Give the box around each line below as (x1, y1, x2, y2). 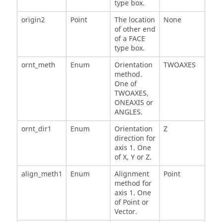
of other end (114, 24, 156, 35)
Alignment (114, 168, 149, 179)
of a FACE (114, 33, 145, 44)
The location (114, 14, 155, 25)
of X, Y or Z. (114, 152, 152, 163)
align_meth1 (21, 168, 62, 179)
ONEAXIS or (114, 97, 153, 108)
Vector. (114, 206, 137, 217)
